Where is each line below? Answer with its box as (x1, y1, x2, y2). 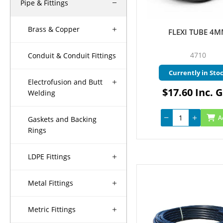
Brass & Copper (28, 24, 80, 34)
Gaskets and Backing (28, 114, 97, 124)
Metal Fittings (28, 178, 73, 188)
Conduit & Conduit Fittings (28, 51, 116, 61)
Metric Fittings (28, 205, 76, 215)
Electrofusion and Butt (28, 77, 103, 87)
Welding (28, 88, 55, 98)
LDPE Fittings (28, 152, 71, 162)
